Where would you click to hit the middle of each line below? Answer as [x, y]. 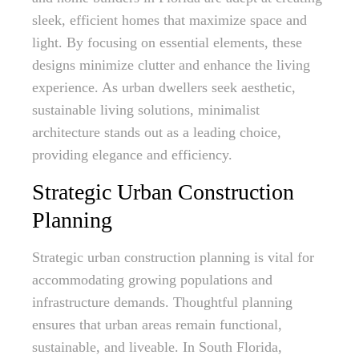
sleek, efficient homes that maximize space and [169, 20]
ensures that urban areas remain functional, [157, 325]
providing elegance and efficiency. [132, 155]
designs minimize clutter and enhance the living [171, 65]
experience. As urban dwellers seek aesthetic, [164, 87]
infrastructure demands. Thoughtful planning [162, 302]
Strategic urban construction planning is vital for [173, 257]
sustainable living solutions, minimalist [146, 110]
